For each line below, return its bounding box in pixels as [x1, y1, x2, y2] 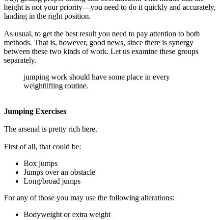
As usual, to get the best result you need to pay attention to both [4, 29, 200, 38]
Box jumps [24, 159, 57, 167]
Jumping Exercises [4, 107, 66, 115]
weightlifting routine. [24, 82, 88, 90]
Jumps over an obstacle [24, 168, 95, 176]
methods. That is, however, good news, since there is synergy [4, 38, 193, 47]
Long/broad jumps [24, 177, 81, 185]
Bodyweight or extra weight [24, 210, 110, 219]
